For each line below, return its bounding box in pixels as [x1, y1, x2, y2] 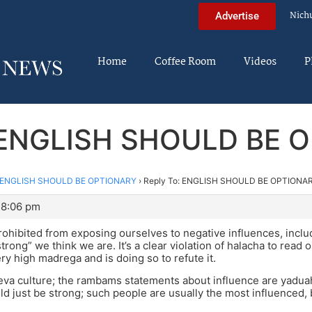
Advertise [215, 9, 259, 22]
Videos [244, 54, 276, 70]
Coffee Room [155, 54, 216, 70]
